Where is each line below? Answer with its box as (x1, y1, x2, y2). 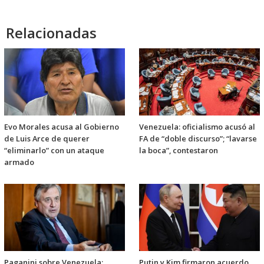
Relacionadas (6, 23, 97, 43)
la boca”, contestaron (139, 145, 218, 156)
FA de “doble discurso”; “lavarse (139, 133, 257, 144)
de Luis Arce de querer (4, 133, 90, 144)
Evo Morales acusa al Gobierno (4, 121, 119, 133)
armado (4, 157, 34, 168)
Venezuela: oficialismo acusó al (139, 121, 255, 133)
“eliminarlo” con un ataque (4, 145, 104, 156)
